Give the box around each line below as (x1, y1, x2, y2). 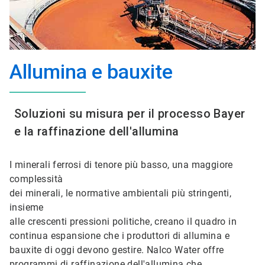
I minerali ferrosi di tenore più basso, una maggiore (9, 159, 233, 170)
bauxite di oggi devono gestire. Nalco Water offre (9, 244, 224, 256)
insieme (9, 202, 44, 213)
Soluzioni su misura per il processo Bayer (14, 106, 245, 121)
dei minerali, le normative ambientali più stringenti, (9, 188, 232, 199)
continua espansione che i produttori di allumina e (9, 230, 230, 241)
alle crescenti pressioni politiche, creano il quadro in (9, 216, 237, 227)
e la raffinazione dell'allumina (14, 124, 179, 138)
